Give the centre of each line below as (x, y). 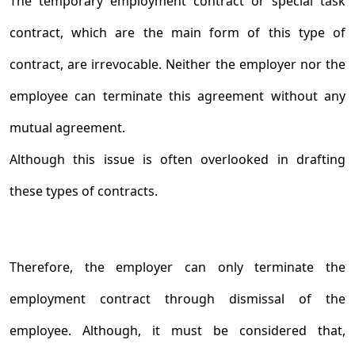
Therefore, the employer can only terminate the (177, 267)
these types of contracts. (84, 191)
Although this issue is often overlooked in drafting (177, 159)
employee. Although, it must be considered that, (177, 330)
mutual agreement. (67, 128)
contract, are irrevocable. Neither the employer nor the (177, 64)
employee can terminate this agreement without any (177, 96)
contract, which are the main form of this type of (177, 32)
